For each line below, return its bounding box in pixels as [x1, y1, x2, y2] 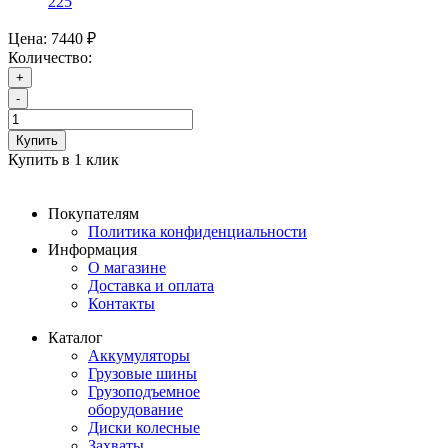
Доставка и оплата [88, 277, 214, 295]
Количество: [8, 49, 92, 67]
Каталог [48, 329, 103, 347]
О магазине [88, 259, 166, 277]
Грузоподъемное [88, 383, 200, 401]
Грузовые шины [88, 365, 197, 383]
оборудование [88, 401, 183, 419]
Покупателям [48, 205, 139, 223]
